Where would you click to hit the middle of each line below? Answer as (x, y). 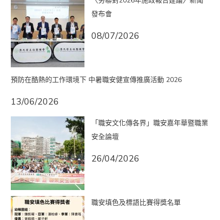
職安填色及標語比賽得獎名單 (136, 202)
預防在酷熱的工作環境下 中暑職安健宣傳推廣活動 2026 (96, 80)
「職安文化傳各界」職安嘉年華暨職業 (150, 123)
